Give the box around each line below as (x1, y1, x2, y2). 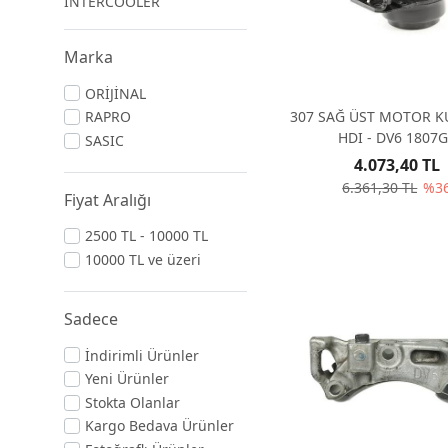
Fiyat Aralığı (64, 188, 151, 211)
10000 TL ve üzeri (85, 249, 201, 269)
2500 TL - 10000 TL (85, 226, 208, 246)
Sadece (64, 307, 118, 330)
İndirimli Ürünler (85, 345, 199, 365)
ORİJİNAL (85, 83, 146, 103)
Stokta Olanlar (85, 392, 180, 412)
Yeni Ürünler (85, 369, 169, 389)
